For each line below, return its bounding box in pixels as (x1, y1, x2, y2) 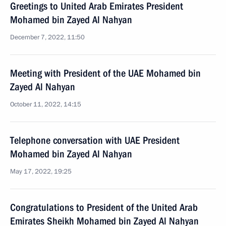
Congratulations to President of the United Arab (10, 201, 198, 213)
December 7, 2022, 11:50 (10, 33, 85, 42)
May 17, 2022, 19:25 (10, 167, 72, 176)
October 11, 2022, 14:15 (10, 100, 81, 109)
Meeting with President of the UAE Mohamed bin (10, 67, 201, 79)
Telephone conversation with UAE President (10, 134, 180, 146)
